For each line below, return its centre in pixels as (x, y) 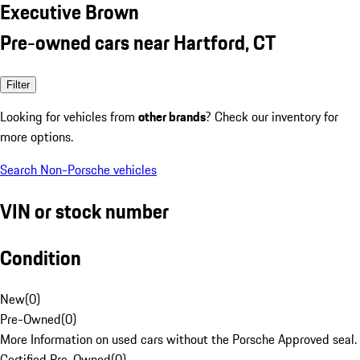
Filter (18, 84)
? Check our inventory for (272, 116)
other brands (172, 116)
